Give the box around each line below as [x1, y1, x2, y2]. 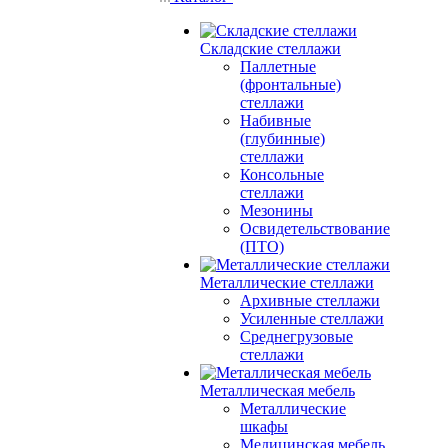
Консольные [240, 166, 324, 183]
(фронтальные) [240, 76, 341, 93]
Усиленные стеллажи [240, 310, 384, 327]
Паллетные [240, 58, 316, 75]
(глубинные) [240, 130, 325, 147]
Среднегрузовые [240, 328, 353, 345]
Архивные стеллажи [240, 292, 380, 309]
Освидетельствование [240, 220, 390, 237]
